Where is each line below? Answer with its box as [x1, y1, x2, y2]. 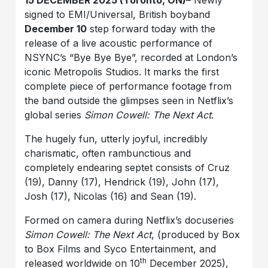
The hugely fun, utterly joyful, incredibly [25, 133, 208, 145]
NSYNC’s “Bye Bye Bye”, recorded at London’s [25, 51, 238, 64]
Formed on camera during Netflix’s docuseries [25, 214, 234, 227]
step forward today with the [87, 23, 216, 35]
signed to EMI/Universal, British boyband [25, 8, 211, 21]
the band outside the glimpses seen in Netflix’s [25, 95, 234, 107]
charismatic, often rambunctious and [25, 147, 191, 160]
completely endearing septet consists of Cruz [25, 162, 230, 174]
